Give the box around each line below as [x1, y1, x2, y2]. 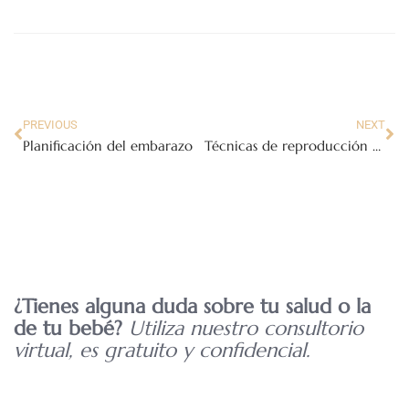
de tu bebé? [14, 316, 129, 341]
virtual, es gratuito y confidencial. [14, 338, 310, 363]
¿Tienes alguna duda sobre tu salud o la [14, 294, 371, 320]
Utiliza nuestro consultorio [129, 316, 363, 341]
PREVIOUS [23, 118, 78, 132]
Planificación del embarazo [23, 137, 193, 155]
